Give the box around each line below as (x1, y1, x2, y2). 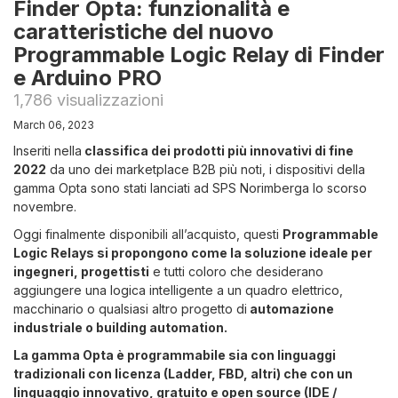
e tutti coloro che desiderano (149, 264, 323, 280)
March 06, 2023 (13, 118, 94, 132)
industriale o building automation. (13, 320, 227, 336)
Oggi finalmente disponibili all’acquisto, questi (13, 227, 283, 243)
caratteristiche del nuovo (13, 19, 274, 45)
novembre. (13, 199, 76, 215)
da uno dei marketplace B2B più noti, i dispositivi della (46, 162, 365, 178)
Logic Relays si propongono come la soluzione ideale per (13, 245, 372, 261)
